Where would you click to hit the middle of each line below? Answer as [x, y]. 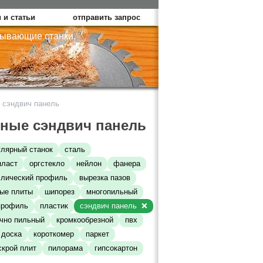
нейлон [89, 164]
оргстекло [47, 164]
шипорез [60, 192]
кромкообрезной [85, 220]
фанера [127, 164]
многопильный [112, 192]
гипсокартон [116, 248]
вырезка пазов [105, 178]
